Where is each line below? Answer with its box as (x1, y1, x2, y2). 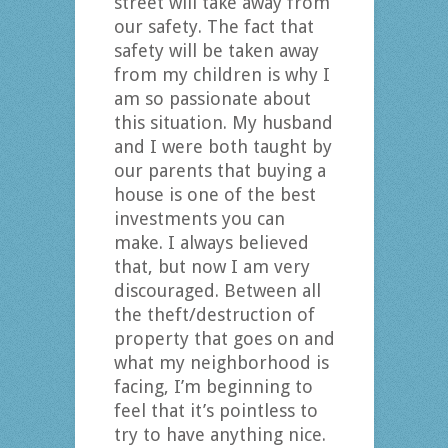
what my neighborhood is (113, 352, 329, 374)
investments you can (113, 208, 285, 230)
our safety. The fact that (113, 16, 314, 38)
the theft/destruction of (113, 304, 315, 326)
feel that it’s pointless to (113, 400, 318, 422)
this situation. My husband (113, 112, 333, 134)
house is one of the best (113, 184, 316, 206)
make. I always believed (113, 232, 309, 254)
